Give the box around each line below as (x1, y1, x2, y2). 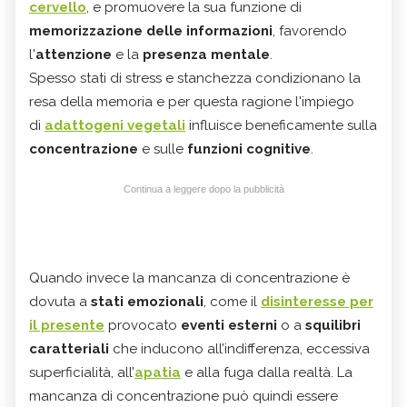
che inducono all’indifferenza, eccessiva (113, 340, 370, 357)
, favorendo (273, 22, 347, 39)
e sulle (138, 140, 187, 157)
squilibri (305, 316, 361, 333)
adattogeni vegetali (45, 116, 185, 134)
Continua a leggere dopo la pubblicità (123, 183, 284, 194)
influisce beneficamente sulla (185, 116, 377, 134)
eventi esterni (181, 316, 277, 333)
